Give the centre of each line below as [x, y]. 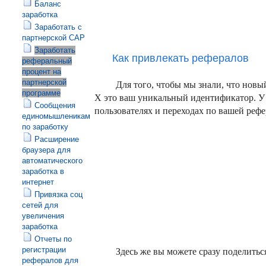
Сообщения [55, 105]
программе [41, 93]
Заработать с [58, 27]
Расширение [57, 139]
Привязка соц [58, 194]
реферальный [47, 61]
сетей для [40, 205]
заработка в [43, 171]
